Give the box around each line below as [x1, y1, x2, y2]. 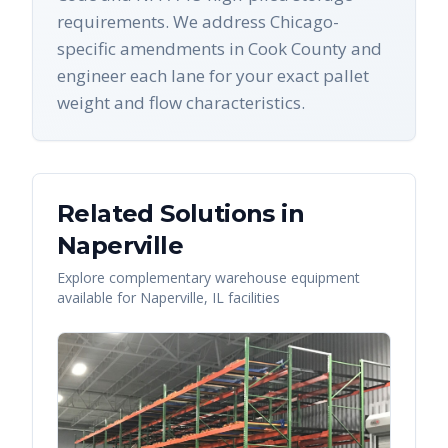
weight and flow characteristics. [57, 91, 305, 114]
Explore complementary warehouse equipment [57, 268, 360, 287]
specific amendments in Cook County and [57, 37, 382, 60]
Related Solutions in [57, 199, 304, 228]
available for [57, 288, 140, 307]
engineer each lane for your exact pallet [57, 64, 369, 87]
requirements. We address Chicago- [57, 10, 339, 33]
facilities [224, 288, 280, 307]
